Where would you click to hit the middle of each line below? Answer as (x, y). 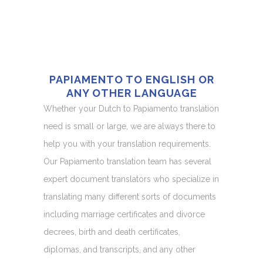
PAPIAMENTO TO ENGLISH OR (131, 79)
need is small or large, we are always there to (129, 126)
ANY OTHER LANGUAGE (131, 93)
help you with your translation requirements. (127, 144)
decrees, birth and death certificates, (112, 232)
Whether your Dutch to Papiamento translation (131, 108)
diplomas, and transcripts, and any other (119, 249)
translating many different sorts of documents (130, 196)
